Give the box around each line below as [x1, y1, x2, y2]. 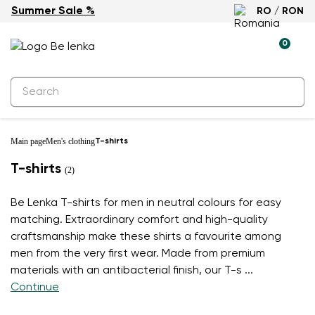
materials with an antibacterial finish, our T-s [11, 265, 242, 276]
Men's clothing [46, 136, 95, 146]
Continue [11, 282, 59, 293]
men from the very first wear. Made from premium [11, 248, 265, 259]
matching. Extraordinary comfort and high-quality [11, 214, 268, 226]
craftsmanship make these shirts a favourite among [11, 231, 281, 243]
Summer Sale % [11, 6, 95, 17]
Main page [11, 136, 46, 146]
